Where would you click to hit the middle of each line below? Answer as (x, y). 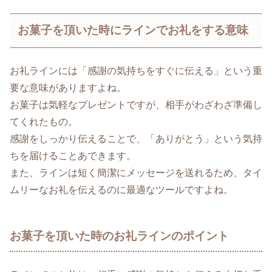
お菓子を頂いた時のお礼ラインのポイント (119, 236)
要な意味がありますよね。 (68, 87)
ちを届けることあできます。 (73, 155)
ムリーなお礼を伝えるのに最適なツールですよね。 (121, 189)
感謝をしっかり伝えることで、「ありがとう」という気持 (136, 138)
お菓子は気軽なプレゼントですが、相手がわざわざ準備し (136, 104)
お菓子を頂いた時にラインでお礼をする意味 (133, 30)
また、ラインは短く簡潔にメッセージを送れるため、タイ (136, 172)
